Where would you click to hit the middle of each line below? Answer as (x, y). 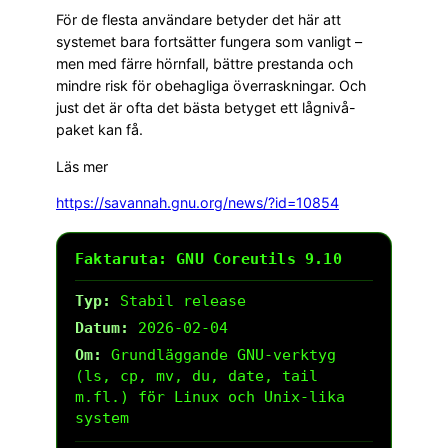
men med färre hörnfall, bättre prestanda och (204, 64)
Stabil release (178, 300)
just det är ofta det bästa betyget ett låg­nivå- (206, 108)
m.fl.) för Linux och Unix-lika (210, 396)
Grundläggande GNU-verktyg (219, 354)
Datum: (102, 327)
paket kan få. (99, 130)
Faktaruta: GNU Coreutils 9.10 (208, 258)
